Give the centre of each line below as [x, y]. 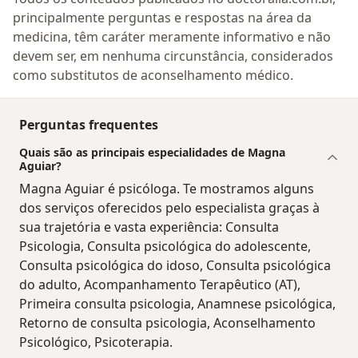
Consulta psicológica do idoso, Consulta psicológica [175, 265]
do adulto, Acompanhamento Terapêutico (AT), [160, 284]
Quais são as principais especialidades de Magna [152, 152]
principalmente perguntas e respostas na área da [162, 17]
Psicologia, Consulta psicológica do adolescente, [165, 246]
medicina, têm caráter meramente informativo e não [172, 36]
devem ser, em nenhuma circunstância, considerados [173, 56]
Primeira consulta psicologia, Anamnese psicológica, [177, 303]
